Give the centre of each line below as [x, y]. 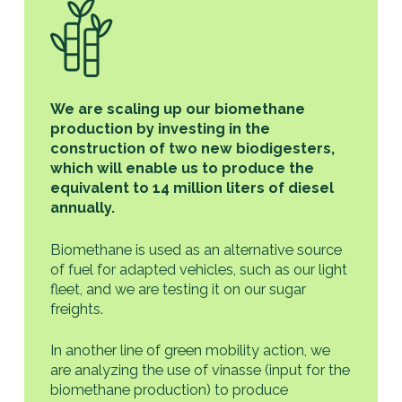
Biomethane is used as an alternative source [197, 249]
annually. [83, 208]
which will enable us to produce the [183, 169]
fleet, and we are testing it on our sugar [179, 289]
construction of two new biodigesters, [193, 149]
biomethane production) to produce [170, 389]
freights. [77, 309]
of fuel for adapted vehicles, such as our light [199, 269]
